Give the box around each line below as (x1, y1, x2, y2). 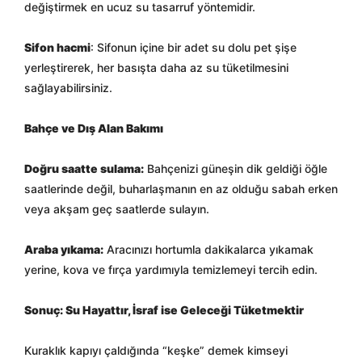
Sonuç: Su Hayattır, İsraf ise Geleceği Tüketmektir (24, 303, 304, 317)
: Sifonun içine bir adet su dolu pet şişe (90, 40, 297, 54)
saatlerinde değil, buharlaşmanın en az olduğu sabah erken (24, 182, 338, 196)
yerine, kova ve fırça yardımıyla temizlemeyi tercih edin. (24, 263, 318, 276)
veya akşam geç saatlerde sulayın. (24, 202, 209, 216)
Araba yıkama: (24, 242, 103, 256)
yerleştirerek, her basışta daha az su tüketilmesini (24, 61, 288, 74)
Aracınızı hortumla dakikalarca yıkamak (103, 242, 314, 256)
